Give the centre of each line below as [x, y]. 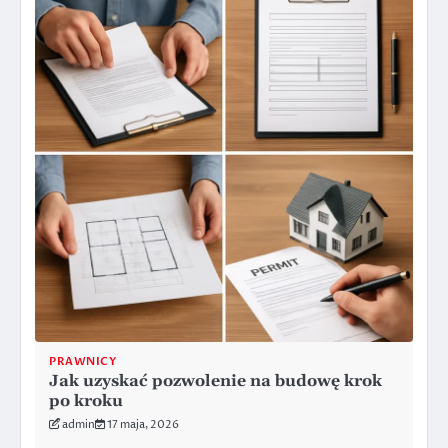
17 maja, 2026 [143, 425]
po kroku [86, 401]
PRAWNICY [82, 362]
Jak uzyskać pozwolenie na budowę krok [215, 381]
